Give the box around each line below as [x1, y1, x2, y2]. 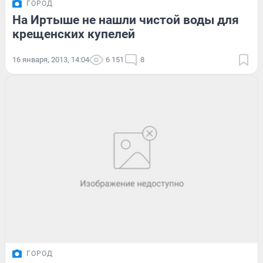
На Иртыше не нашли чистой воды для [12, 12, 239, 27]
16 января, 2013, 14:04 [12, 55, 89, 64]
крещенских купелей [12, 26, 135, 41]
